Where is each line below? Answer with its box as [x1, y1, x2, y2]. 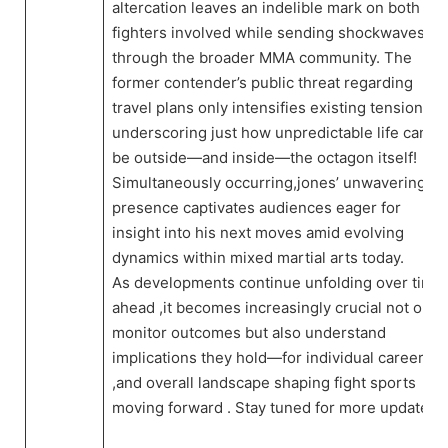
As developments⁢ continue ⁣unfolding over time [111, 273, 443, 293]
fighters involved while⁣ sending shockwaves [111, 23, 425, 43]
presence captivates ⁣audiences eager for [111, 198, 401, 218]
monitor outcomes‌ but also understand [111, 323, 386, 343]
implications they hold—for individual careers [111, 348, 432, 368]
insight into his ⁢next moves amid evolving [111, 223, 404, 243]
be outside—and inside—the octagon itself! [111, 148, 417, 168]
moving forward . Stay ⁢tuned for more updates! [111, 398, 441, 418]
